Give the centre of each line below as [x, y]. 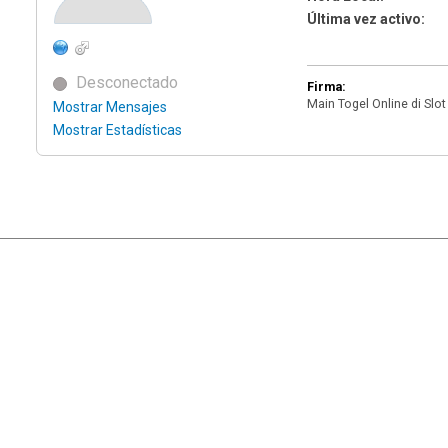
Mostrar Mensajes [110, 107]
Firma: [326, 86]
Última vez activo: [365, 19]
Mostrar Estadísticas [117, 130]
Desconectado [125, 82]
